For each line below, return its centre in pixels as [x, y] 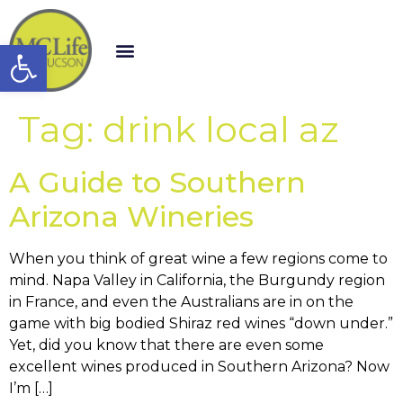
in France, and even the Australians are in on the [181, 302]
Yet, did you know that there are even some [166, 345]
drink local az [221, 129]
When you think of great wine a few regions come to [198, 259]
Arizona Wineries [131, 216]
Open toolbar [106, 53]
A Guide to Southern [157, 182]
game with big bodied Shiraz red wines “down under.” [201, 323]
